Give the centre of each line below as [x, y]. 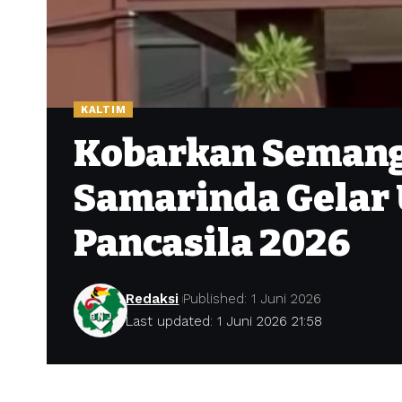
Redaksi [153, 299]
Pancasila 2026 [212, 244]
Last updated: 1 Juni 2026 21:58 [224, 322]
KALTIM [104, 109]
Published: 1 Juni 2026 [253, 299]
